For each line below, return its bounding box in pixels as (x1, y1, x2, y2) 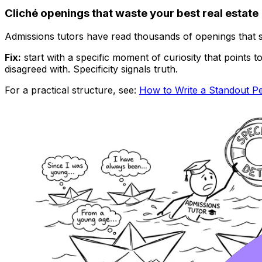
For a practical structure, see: (5, 84, 139, 96)
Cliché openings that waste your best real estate (5, 6, 258, 20)
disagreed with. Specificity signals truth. (5, 63, 178, 75)
